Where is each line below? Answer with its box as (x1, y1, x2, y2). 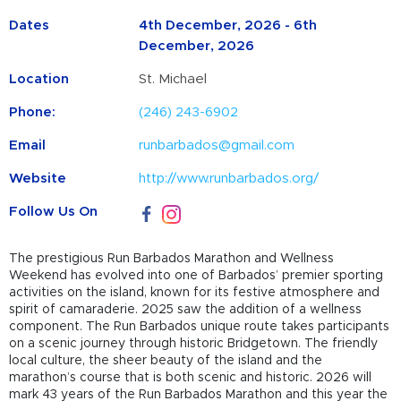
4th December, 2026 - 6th (139, 19, 317, 33)
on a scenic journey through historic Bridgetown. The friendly (9, 337, 378, 350)
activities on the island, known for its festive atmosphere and (9, 286, 380, 299)
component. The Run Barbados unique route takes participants (9, 320, 389, 333)
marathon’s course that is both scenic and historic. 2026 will (9, 371, 371, 384)
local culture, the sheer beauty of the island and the (9, 354, 322, 367)
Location (9, 73, 69, 87)
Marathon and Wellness (194, 252, 334, 265)
